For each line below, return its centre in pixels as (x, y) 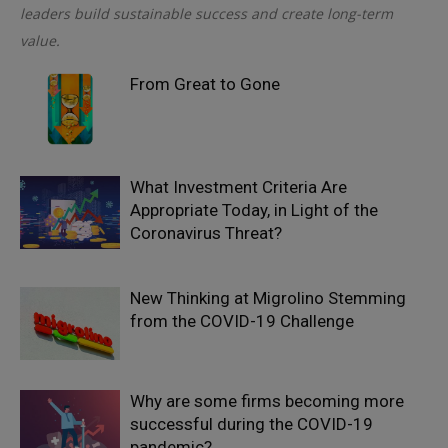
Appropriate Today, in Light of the (254, 210)
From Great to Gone (205, 84)
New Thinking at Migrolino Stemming (268, 298)
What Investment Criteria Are (238, 187)
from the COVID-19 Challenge (242, 321)
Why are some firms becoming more (267, 401)
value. (40, 40)
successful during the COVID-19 (251, 424)
